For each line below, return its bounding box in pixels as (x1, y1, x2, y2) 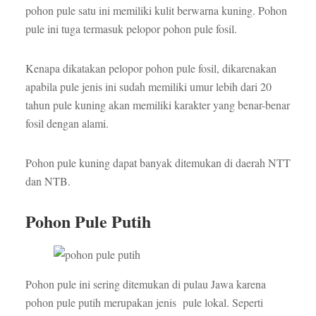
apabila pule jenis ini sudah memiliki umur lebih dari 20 (25, 79, 272, 95)
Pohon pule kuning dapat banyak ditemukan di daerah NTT (25, 155, 291, 171)
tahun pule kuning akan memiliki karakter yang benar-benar (25, 97, 290, 113)
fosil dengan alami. (25, 116, 109, 131)
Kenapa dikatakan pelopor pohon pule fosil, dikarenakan (25, 61, 276, 76)
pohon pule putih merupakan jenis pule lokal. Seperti (25, 295, 263, 310)
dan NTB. (25, 174, 71, 189)
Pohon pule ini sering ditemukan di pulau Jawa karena (25, 276, 266, 292)
